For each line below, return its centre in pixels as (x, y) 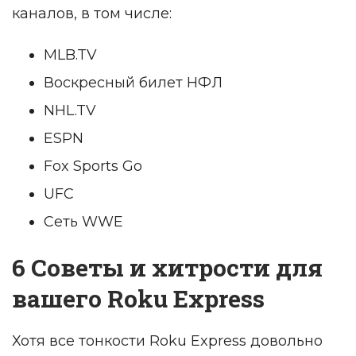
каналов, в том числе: (92, 14)
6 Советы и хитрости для (167, 268)
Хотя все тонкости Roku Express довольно (167, 341)
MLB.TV (70, 55)
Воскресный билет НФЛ (133, 83)
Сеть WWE (83, 222)
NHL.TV (70, 111)
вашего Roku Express (138, 299)
